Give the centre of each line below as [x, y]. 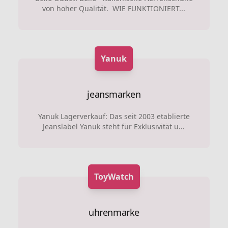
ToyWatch [114, 176]
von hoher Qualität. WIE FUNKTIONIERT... [114, 8]
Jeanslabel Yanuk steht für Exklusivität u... [114, 126]
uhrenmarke [114, 212]
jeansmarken [114, 94]
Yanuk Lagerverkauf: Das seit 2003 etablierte [114, 116]
